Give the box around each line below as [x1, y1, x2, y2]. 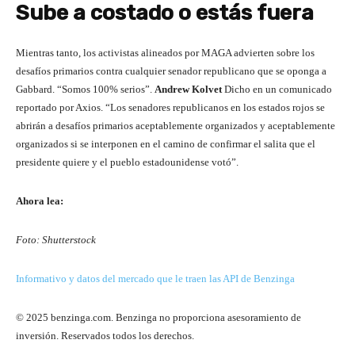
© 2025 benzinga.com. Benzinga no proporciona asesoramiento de [16, 311, 301, 323]
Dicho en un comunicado [222, 83, 332, 95]
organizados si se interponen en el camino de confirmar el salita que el [16, 138, 315, 150]
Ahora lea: [16, 195, 63, 207]
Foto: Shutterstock [16, 234, 96, 246]
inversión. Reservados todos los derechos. [16, 330, 194, 342]
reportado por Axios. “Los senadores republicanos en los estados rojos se [16, 101, 325, 113]
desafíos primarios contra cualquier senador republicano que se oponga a [16, 65, 326, 77]
